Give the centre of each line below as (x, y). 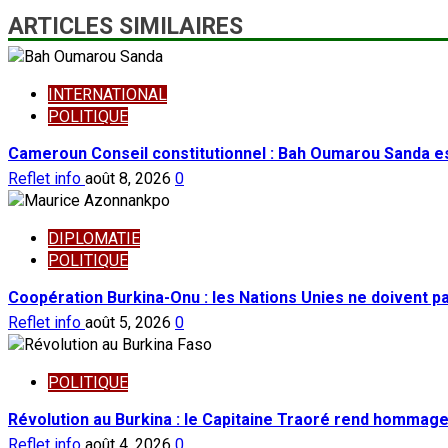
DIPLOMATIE (94, 239)
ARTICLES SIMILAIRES (125, 27)
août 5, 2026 (130, 323)
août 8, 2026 (130, 179)
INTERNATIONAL (107, 95)
